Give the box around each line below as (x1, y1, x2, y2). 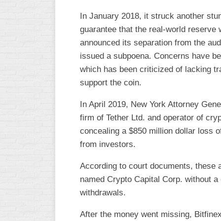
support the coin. (80, 78, 142, 87)
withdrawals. (80, 188, 126, 197)
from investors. (80, 140, 136, 149)
